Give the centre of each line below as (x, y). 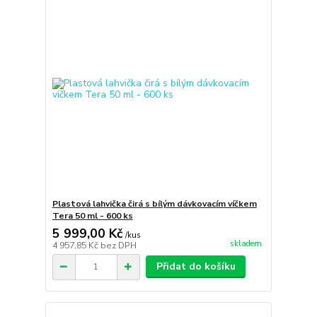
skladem (246, 244)
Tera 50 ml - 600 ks (92, 216)
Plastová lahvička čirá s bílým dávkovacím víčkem (154, 204)
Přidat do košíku (196, 266)
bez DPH (118, 246)
